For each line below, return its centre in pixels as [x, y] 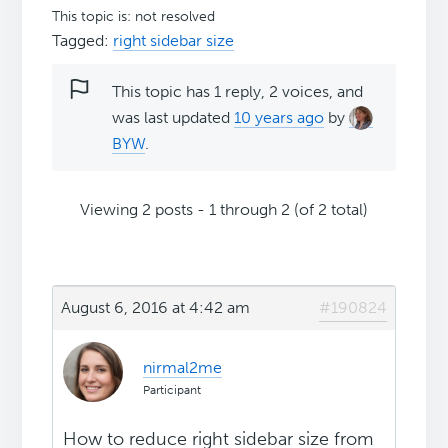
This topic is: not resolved [134, 17]
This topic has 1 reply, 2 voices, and [238, 92]
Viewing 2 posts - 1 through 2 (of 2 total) [224, 210]
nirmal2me [183, 368]
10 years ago [279, 118]
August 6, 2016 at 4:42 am [156, 308]
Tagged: [83, 41]
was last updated [173, 118]
